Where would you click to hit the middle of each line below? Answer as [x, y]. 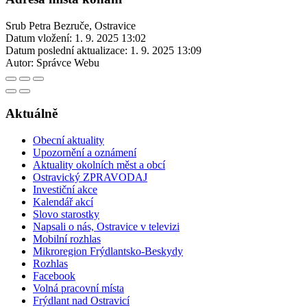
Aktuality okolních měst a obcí [99, 164]
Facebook [54, 275]
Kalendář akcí [63, 201]
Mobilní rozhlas [67, 238]
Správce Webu [68, 62]
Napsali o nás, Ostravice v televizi [106, 226]
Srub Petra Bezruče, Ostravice [71, 25]
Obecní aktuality [69, 140]
